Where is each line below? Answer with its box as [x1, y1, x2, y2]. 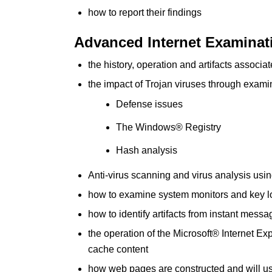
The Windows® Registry [116, 122, 221, 132]
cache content [88, 244, 148, 254]
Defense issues [116, 99, 183, 109]
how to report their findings [88, 7, 202, 18]
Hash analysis [116, 145, 177, 155]
